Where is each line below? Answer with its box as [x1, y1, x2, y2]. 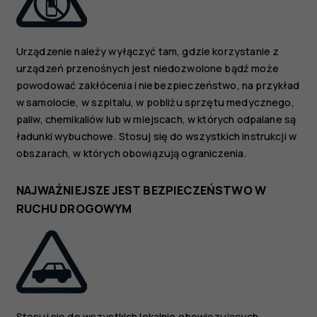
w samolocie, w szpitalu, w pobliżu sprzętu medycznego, [16, 95, 294, 109]
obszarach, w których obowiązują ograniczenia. [16, 146, 247, 160]
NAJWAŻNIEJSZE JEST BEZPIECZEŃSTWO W [16, 182, 266, 198]
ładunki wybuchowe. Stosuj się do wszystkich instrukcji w [16, 129, 296, 143]
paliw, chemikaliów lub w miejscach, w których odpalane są [16, 112, 296, 126]
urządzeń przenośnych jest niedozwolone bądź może [16, 61, 279, 75]
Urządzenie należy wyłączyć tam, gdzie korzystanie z [16, 44, 279, 58]
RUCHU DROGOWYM [16, 200, 132, 217]
